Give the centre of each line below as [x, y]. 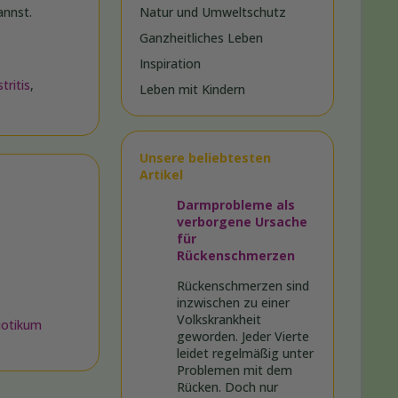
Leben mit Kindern [192, 90]
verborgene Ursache [242, 222]
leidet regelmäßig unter [245, 354]
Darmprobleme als [236, 205]
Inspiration [170, 64]
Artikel [161, 175]
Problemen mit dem [235, 370]
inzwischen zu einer [233, 303]
